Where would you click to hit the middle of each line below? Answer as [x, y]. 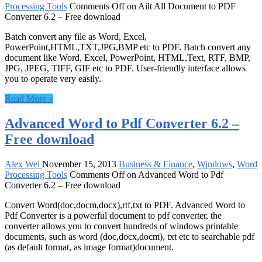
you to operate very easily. [53, 78]
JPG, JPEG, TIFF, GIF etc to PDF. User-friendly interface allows [125, 68]
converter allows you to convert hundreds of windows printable [121, 226]
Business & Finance [156, 164]
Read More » [29, 98]
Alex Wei [23, 164]
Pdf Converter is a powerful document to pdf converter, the [113, 215]
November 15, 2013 [79, 164]
